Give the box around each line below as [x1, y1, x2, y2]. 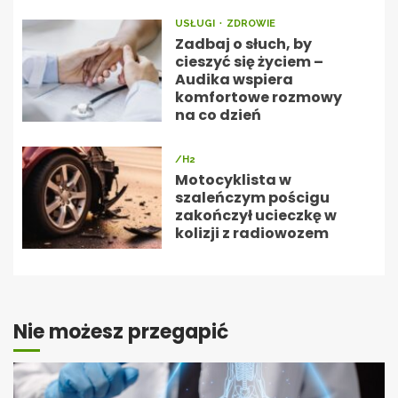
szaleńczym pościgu [174, 187, 330, 208]
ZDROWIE [226, 17, 275, 29]
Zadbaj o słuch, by [174, 33, 312, 54]
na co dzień [174, 104, 261, 125]
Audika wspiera [174, 68, 293, 90]
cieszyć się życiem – [174, 51, 323, 72]
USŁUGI [174, 17, 218, 29]
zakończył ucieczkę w [174, 204, 337, 226]
